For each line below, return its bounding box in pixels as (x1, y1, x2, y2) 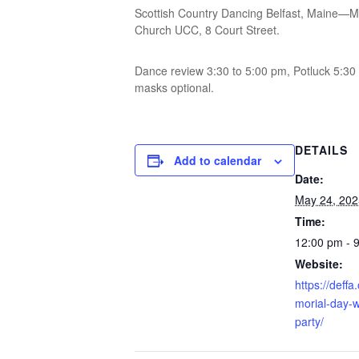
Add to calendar (174, 152, 261, 168)
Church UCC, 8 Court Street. (135, 22, 280, 38)
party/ (295, 313, 324, 329)
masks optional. (135, 79, 214, 95)
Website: (295, 256, 343, 272)
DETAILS (295, 142, 348, 158)
